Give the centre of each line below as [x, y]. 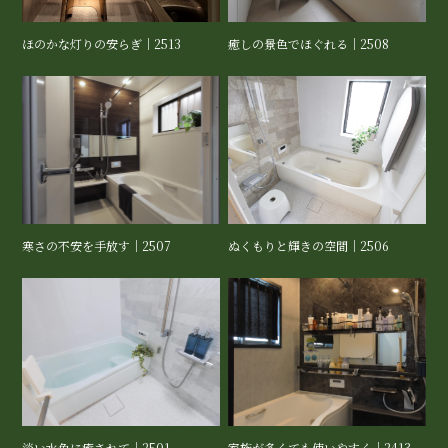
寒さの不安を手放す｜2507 [97, 246]
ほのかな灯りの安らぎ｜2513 [102, 44]
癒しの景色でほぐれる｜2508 [309, 44]
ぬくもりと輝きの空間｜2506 [309, 246]
